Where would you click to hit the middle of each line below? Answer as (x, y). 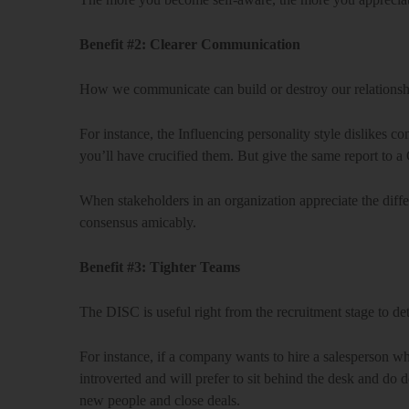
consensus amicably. (138, 222)
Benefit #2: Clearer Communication (190, 44)
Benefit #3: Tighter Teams (160, 267)
